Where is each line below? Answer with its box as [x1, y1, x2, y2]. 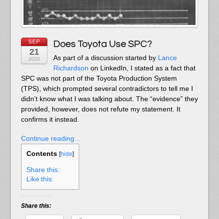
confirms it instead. [21, 115, 79, 124]
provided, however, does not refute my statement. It [21, 105, 180, 113]
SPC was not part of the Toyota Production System [21, 74, 177, 83]
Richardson [53, 64, 88, 72]
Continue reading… [21, 134, 81, 142]
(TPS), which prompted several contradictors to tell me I [21, 85, 193, 93]
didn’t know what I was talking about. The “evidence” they [21, 95, 198, 103]
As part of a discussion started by [53, 54, 158, 62]
